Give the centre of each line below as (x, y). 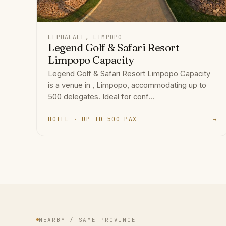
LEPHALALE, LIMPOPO (85, 37)
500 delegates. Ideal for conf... (101, 97)
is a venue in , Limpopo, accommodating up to (127, 86)
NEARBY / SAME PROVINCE (88, 220)
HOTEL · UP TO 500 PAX (93, 119)
